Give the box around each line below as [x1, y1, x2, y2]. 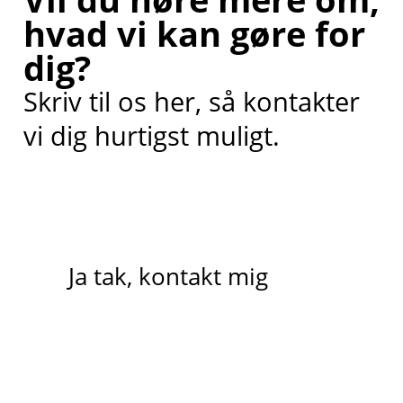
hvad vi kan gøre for [22, 10, 365, 58]
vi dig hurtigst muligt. [22, 118, 280, 154]
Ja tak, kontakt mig [68, 260, 269, 292]
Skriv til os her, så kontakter [22, 84, 360, 120]
